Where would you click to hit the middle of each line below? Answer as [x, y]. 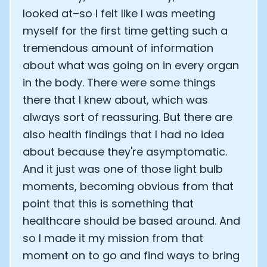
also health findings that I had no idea [123, 134]
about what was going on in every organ [131, 65]
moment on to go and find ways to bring [131, 255]
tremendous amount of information [118, 48]
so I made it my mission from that [113, 238]
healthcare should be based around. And [131, 221]
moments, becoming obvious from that [128, 186]
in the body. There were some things [119, 83]
